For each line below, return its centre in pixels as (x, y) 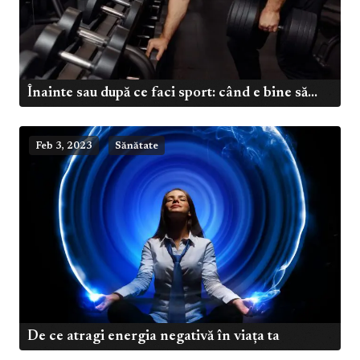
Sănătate (137, 146)
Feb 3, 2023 (64, 146)
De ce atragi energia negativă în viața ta (153, 337)
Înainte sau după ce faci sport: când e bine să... (172, 93)
